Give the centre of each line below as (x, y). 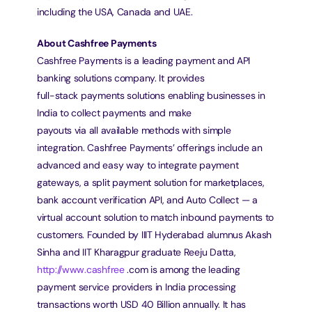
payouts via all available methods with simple (134, 130)
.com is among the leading (182, 270)
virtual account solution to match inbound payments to (156, 217)
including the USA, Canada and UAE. (115, 12)
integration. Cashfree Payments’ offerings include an (150, 148)
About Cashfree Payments (97, 43)
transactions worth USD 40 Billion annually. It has (142, 304)
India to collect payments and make (114, 113)
